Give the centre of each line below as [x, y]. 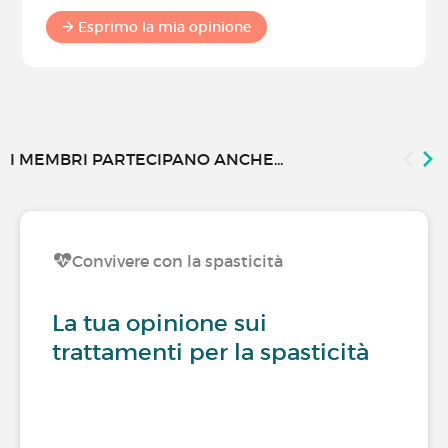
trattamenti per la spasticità [210, 352]
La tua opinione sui [159, 323]
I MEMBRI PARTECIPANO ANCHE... [146, 159]
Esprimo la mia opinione [164, 27]
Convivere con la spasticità [177, 261]
